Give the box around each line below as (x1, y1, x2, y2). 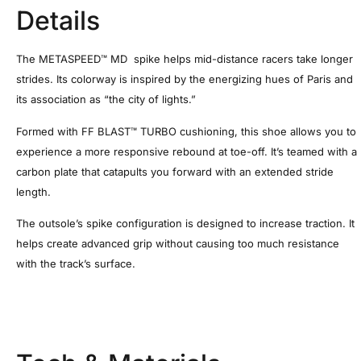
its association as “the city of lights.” (16, 93, 196, 106)
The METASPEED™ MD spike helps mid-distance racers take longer (16, 52, 353, 66)
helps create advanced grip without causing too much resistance (16, 236, 339, 250)
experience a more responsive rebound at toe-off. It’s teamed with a (16, 144, 357, 158)
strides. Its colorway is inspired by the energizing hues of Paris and (16, 73, 353, 86)
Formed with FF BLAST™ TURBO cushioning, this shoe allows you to (16, 124, 356, 138)
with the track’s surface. (16, 256, 135, 270)
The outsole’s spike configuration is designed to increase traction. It (16, 216, 355, 230)
